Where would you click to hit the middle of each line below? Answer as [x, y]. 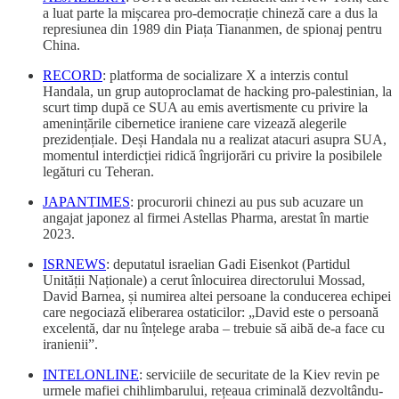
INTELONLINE [91, 374]
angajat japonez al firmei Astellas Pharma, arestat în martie [206, 217]
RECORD [73, 75]
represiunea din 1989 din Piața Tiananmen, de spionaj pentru [212, 28]
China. [61, 45]
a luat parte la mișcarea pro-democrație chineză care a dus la [210, 12]
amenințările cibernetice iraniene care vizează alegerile [195, 123]
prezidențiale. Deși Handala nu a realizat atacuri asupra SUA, [215, 139]
